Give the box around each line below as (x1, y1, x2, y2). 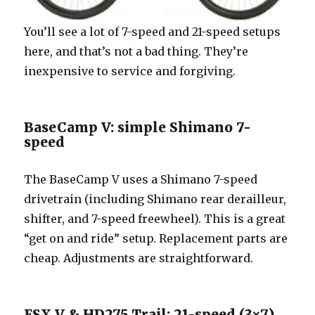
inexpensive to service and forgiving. (24, 63, 236, 78)
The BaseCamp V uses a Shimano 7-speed (24, 172, 258, 186)
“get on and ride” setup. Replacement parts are (24, 231, 288, 245)
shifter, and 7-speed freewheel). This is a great (24, 211, 286, 226)
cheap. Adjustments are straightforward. (24, 250, 254, 265)
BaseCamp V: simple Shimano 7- (24, 118, 252, 136)
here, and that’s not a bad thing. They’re (24, 44, 249, 58)
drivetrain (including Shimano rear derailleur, (24, 191, 287, 206)
